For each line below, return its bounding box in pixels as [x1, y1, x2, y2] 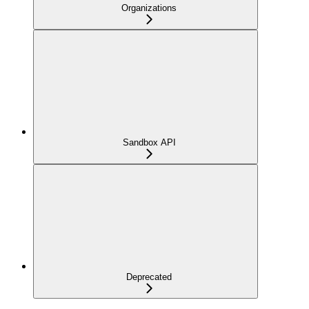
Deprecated [126, 272, 172, 283]
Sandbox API [122, 137, 176, 148]
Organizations [121, 3, 177, 14]
